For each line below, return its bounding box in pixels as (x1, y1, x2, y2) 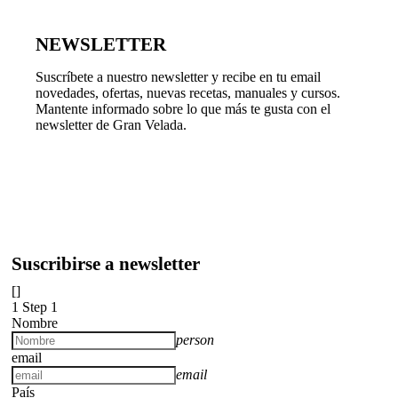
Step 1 (22, 298, 58, 314)
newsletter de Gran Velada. (35, 116, 187, 132)
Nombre (12, 314, 58, 330)
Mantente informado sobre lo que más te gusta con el (35, 100, 330, 116)
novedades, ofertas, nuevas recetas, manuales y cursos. (35, 84, 340, 100)
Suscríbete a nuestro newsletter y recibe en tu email (35, 68, 321, 84)
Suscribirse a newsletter (12, 253, 200, 274)
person (176, 331, 214, 347)
